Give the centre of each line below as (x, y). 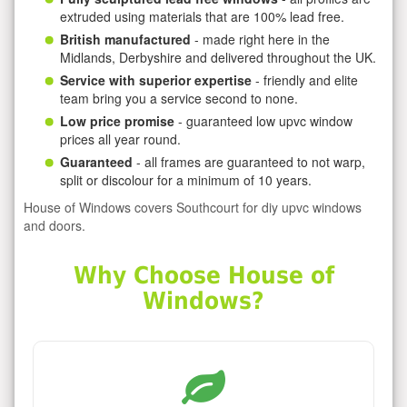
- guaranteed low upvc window (263, 120)
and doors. (55, 225)
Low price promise (117, 120)
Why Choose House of (203, 276)
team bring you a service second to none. (179, 98)
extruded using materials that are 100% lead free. (202, 16)
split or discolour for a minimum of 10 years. (186, 179)
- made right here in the (260, 39)
